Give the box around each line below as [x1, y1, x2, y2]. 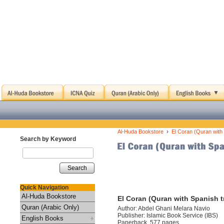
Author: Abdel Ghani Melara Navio [117, 205, 210, 212]
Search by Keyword [20, 135, 76, 142]
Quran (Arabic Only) [21, 203, 79, 211]
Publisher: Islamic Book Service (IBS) [117, 212, 218, 219]
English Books [21, 214, 63, 222]
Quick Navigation [20, 184, 68, 191]
